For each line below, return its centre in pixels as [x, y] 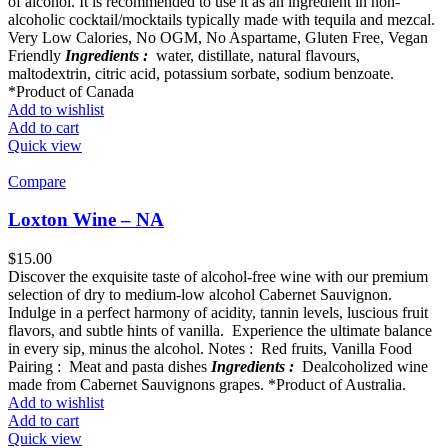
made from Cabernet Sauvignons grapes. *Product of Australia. [207, 384]
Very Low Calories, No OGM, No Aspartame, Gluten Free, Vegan [218, 37]
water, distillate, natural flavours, [256, 55]
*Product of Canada [71, 91]
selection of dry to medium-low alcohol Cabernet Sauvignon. [202, 294]
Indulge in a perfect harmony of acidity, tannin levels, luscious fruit [218, 312]
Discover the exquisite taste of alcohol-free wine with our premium [218, 276]
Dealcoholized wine [361, 366]
